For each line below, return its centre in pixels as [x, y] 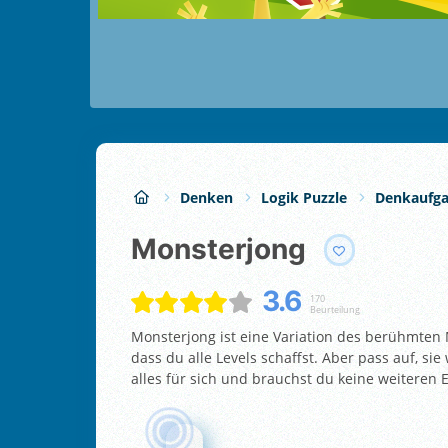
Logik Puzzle [304, 197]
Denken [206, 197]
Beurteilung [334, 309]
